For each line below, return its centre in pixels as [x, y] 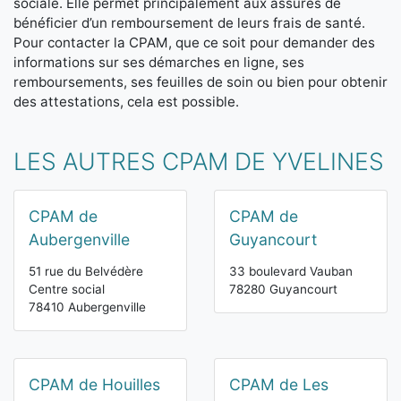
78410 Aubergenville [87, 307]
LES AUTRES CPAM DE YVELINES [199, 162]
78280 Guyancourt [283, 290]
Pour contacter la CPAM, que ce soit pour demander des [194, 43]
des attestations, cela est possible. [126, 102]
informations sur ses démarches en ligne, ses [159, 63]
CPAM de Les [279, 385]
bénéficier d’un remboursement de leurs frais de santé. [189, 23]
